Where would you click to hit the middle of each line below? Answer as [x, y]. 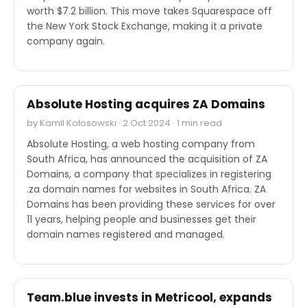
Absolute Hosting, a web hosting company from [141, 144]
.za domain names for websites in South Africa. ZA [146, 189]
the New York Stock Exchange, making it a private [145, 26]
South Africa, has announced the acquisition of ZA [147, 159]
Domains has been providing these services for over [151, 204]
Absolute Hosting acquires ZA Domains [146, 104]
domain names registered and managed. [126, 234]
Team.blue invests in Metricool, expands [149, 297]
